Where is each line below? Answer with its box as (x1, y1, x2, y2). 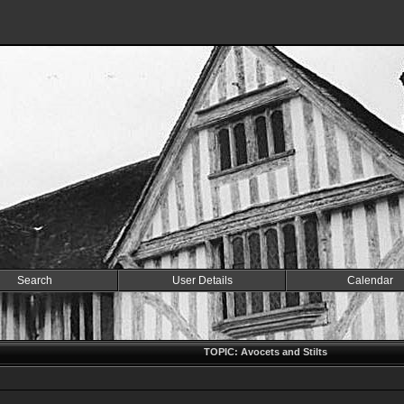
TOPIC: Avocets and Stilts (204, 346, 327, 357)
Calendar (346, 274, 393, 287)
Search (16, 274, 52, 287)
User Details (171, 274, 233, 287)
